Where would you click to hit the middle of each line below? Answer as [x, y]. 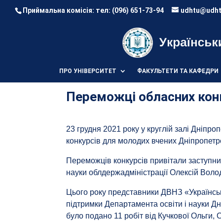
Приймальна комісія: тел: [67, 10]
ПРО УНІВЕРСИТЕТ [88, 71]
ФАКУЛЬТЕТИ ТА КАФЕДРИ [178, 71]
